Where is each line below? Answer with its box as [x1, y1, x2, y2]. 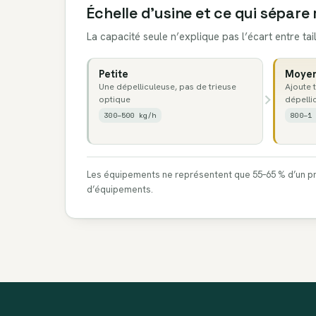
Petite [98, 67, 128, 81]
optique [98, 94, 130, 106]
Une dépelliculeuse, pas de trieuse [98, 81, 236, 93]
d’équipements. [87, 183, 154, 195]
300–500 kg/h [104, 109, 157, 121]
